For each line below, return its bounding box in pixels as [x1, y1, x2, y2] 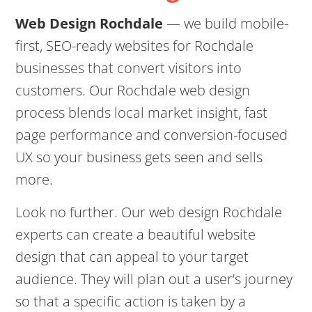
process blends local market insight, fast [15, 103, 268, 122]
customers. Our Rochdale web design [15, 81, 251, 100]
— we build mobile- [163, 14, 289, 33]
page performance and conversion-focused [15, 125, 288, 144]
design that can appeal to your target [15, 247, 249, 266]
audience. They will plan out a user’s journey [15, 270, 293, 288]
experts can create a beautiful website [15, 225, 256, 244]
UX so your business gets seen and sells [15, 148, 263, 166]
